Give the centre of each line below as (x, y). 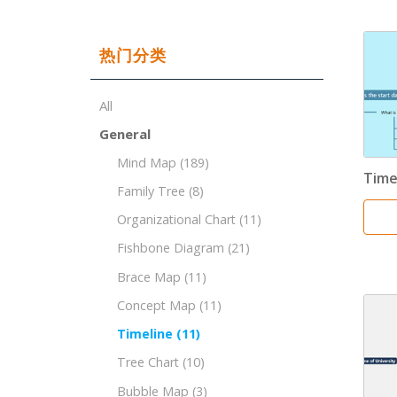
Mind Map (147, 162)
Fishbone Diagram (171, 248)
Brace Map (149, 276)
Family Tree (151, 191)
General (125, 134)
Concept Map (156, 305)
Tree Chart (148, 362)
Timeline (145, 334)
